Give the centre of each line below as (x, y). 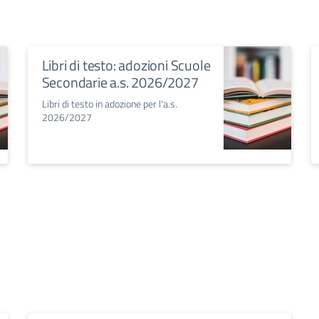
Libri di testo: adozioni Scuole (126, 66)
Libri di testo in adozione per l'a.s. (109, 104)
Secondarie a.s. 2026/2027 (120, 83)
